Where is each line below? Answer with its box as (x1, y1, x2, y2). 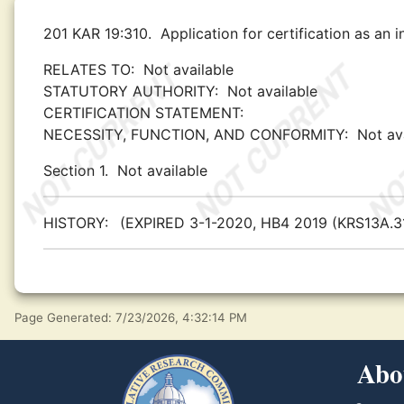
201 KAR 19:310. (43, 24, 151, 42)
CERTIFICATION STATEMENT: (43, 104, 243, 122)
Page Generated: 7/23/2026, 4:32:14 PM (14, 310, 247, 325)
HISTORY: (43, 214, 113, 232)
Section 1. (43, 161, 108, 179)
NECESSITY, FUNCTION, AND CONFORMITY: (43, 125, 348, 143)
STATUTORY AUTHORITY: (43, 82, 218, 100)
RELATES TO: (43, 60, 134, 78)
